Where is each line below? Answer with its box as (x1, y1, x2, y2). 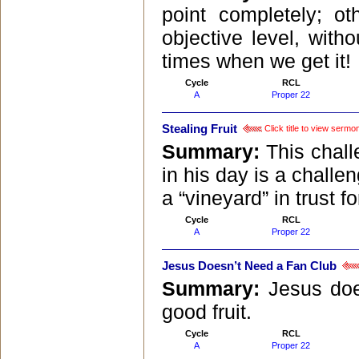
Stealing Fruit (162, 123, 237, 136)
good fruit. (162, 301, 252, 323)
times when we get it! (162, 50, 351, 72)
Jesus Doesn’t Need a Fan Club (162, 260, 337, 273)
